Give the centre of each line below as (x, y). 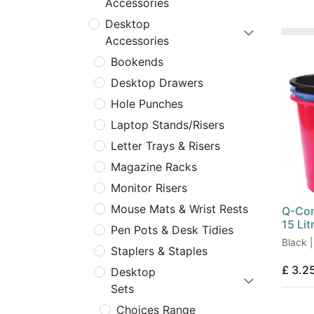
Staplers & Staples (159, 251)
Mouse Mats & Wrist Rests (179, 209)
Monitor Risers (149, 188)
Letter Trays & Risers (165, 146)
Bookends (137, 62)
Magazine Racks (154, 167)
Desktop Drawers (157, 83)
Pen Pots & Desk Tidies (172, 230)
